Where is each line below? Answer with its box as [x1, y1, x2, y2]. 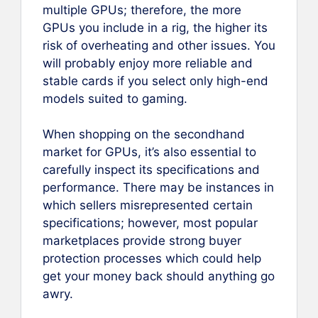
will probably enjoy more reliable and [43, 55, 253, 70]
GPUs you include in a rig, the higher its [43, 20, 268, 35]
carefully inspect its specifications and [43, 163, 260, 177]
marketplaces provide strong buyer [43, 234, 241, 248]
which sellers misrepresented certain [43, 198, 253, 213]
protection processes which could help [43, 251, 261, 266]
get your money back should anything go [43, 269, 275, 284]
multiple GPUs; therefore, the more [43, 2, 241, 17]
